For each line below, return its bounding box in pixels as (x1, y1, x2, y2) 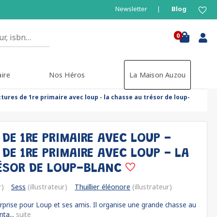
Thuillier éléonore (75, 182, 130, 191)
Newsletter (115, 4, 147, 13)
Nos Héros (49, 70, 85, 79)
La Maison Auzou (129, 70, 186, 79)
